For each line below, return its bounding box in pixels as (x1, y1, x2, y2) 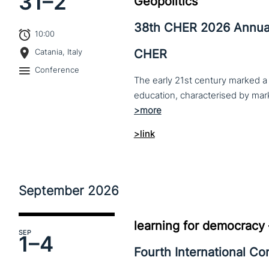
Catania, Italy (35, 47, 83, 57)
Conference (35, 65, 80, 75)
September (19, 183, 84, 198)
